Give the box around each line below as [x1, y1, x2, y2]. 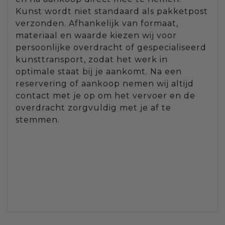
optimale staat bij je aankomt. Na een [16, 66, 182, 76]
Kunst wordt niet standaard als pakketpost [16, 6, 208, 16]
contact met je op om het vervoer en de [16, 90, 195, 100]
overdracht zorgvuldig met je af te [16, 102, 171, 113]
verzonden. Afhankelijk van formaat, [16, 18, 178, 28]
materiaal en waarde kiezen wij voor [16, 30, 177, 40]
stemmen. [16, 115, 60, 125]
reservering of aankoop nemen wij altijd [16, 78, 194, 88]
